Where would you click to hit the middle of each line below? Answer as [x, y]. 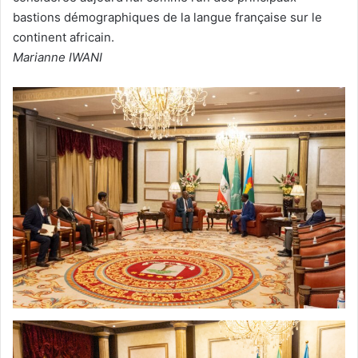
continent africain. [64, 37]
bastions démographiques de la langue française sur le [167, 17]
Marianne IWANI [58, 57]
